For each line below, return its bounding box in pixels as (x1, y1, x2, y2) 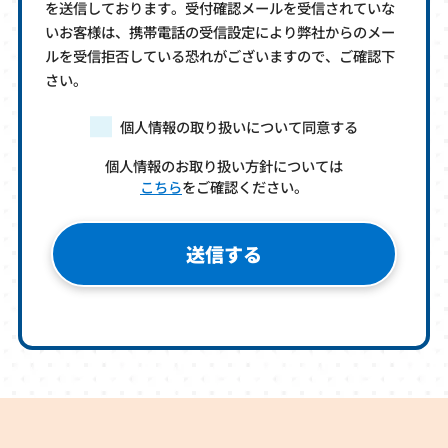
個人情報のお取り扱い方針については (105, 155, 343, 177)
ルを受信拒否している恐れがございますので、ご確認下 (45, 44, 396, 66)
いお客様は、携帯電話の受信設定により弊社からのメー (45, 20, 396, 42)
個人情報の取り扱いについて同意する (119, 116, 358, 138)
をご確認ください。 (182, 176, 308, 198)
